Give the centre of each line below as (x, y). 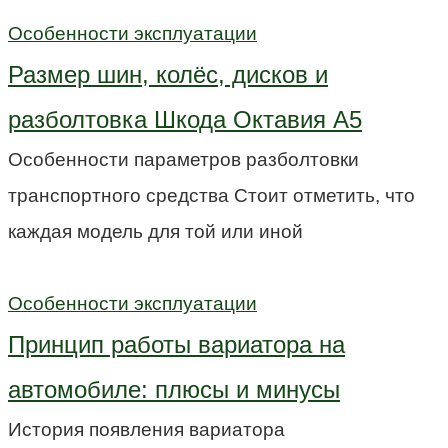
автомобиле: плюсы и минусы (174, 389)
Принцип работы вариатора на (176, 344)
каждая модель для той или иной (155, 231)
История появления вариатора (146, 429)
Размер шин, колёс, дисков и (168, 74)
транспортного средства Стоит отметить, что (211, 195)
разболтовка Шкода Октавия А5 (185, 119)
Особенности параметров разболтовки (183, 159)
